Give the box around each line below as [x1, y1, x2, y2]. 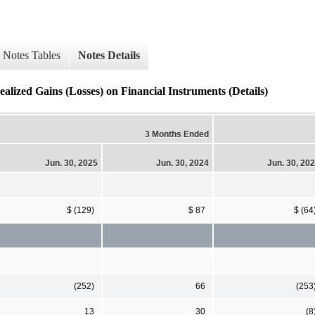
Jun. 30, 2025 [45, 157, 98, 168]
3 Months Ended [145, 129, 209, 139]
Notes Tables [3, 49, 60, 62]
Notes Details [78, 49, 140, 62]
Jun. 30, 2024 [156, 157, 209, 168]
